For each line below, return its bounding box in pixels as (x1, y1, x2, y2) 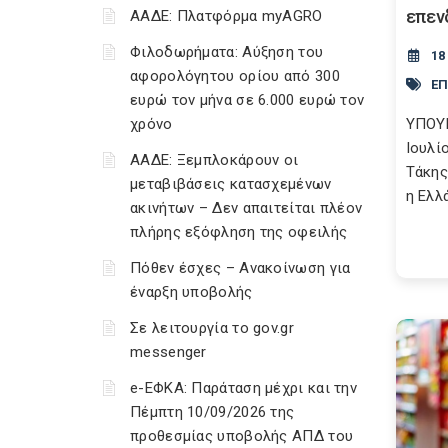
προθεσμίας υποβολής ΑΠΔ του (130, 427, 354, 445)
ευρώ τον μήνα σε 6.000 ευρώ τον (130, 91, 365, 109)
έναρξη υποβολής (130, 283, 253, 301)
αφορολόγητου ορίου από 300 (130, 67, 340, 85)
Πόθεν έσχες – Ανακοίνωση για (130, 259, 351, 277)
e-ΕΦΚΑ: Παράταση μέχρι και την (130, 379, 357, 397)
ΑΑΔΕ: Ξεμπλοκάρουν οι (130, 151, 299, 169)
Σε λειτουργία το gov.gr (130, 319, 294, 337)
